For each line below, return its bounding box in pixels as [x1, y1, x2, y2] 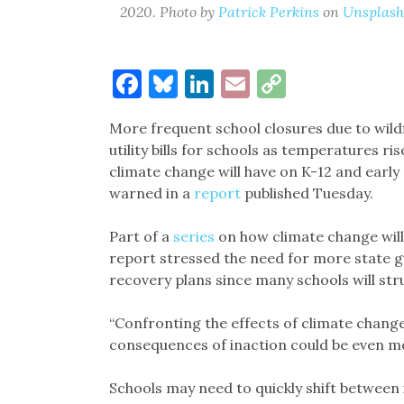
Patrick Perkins [217, 3, 319, 22]
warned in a [108, 184, 194, 203]
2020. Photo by [119, 3, 218, 22]
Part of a [108, 227, 173, 246]
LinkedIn [213, 65, 331, 103]
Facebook [141, 65, 266, 103]
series [172, 227, 215, 246]
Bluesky [177, 65, 282, 103]
